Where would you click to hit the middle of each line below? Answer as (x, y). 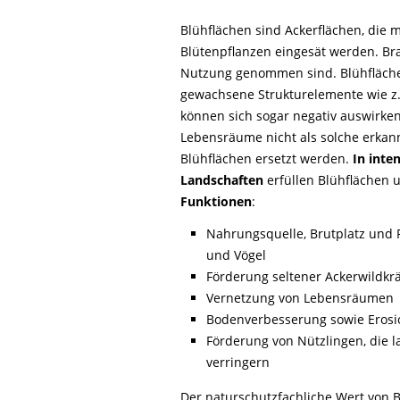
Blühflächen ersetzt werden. (267, 159)
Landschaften (222, 180)
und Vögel (236, 255)
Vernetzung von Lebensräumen (300, 298)
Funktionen (216, 202)
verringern (237, 362)
